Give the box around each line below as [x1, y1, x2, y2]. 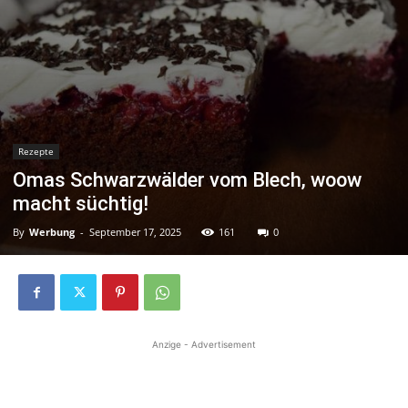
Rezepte [18, 145, 54, 158]
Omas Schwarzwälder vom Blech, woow [13, 168, 362, 192]
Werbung [29, 225, 75, 240]
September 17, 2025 [89, 225, 181, 240]
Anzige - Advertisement [152, 339, 256, 351]
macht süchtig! [13, 192, 148, 216]
